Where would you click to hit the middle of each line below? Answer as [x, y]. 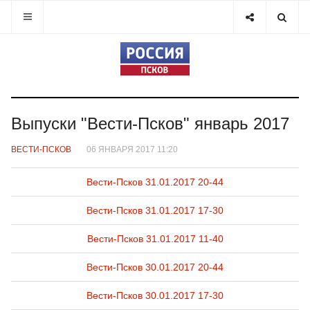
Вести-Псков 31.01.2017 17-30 [155, 210]
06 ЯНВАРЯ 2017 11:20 [132, 149]
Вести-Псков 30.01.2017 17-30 [155, 295]
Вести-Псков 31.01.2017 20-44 [155, 182]
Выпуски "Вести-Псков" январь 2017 [150, 124]
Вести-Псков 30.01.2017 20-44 [155, 267]
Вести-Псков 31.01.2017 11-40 [155, 239]
